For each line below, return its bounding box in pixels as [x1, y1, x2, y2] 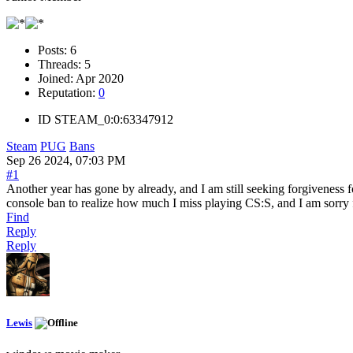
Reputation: [38, 86, 98, 100]
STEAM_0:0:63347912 [54, 113, 173, 127]
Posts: [38, 43, 70, 58]
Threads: [38, 58, 84, 72]
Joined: [38, 72, 76, 86]
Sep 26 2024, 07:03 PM [6, 154, 125, 168]
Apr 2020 [76, 72, 124, 86]
